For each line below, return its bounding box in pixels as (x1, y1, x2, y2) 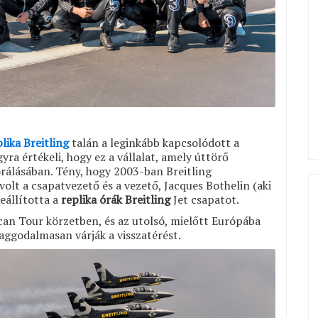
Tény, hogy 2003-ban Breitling (55, 163, 212, 179)
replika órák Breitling (61, 191, 170, 207)
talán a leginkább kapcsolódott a (69, 134, 239, 150)
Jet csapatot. (170, 191, 239, 207)
